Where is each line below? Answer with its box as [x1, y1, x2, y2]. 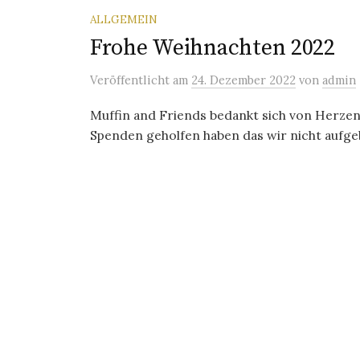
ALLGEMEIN [90, 12, 157, 27]
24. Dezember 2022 [191, 72, 296, 88]
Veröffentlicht [90, 72, 173, 88]
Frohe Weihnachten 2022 [90, 34, 335, 62]
